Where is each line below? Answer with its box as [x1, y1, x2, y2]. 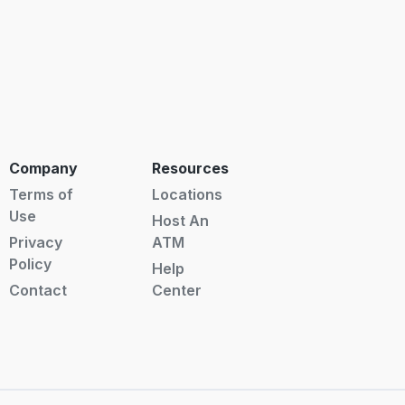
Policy [8, 254, 52, 273]
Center [151, 280, 202, 299]
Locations [151, 184, 222, 203]
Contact [8, 280, 67, 299]
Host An [151, 211, 209, 230]
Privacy [8, 232, 62, 251]
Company [8, 158, 78, 177]
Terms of [8, 184, 73, 203]
